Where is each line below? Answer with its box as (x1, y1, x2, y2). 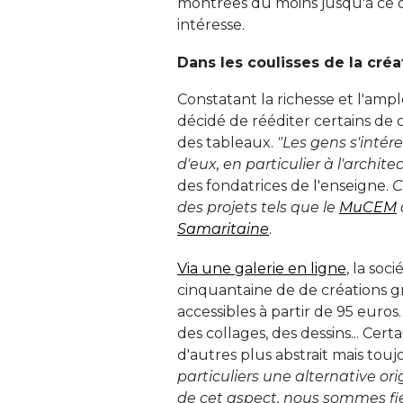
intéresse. (177, 15, 245, 33)
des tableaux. (177, 133, 277, 151)
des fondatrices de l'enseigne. (177, 176, 392, 194)
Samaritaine (177, 219, 269, 237)
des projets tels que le (177, 198, 339, 216)
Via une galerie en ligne (177, 259, 346, 277)
